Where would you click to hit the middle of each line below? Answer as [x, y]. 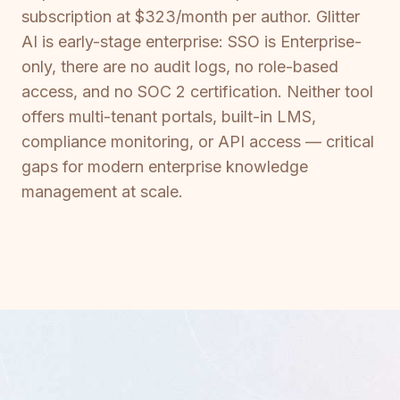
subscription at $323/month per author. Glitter [191, 17]
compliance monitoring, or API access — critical [198, 142]
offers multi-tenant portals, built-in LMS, [169, 117]
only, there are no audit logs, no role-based [180, 67]
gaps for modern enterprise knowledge [165, 167]
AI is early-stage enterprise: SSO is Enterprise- [192, 42]
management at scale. [102, 192]
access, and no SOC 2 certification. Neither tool [197, 92]
